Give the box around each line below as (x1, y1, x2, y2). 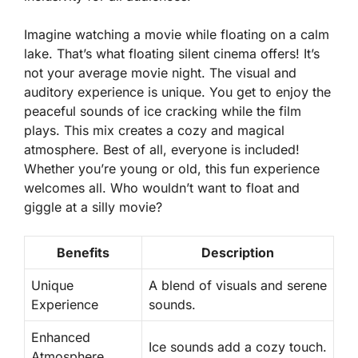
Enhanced (31, 329, 90, 346)
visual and (236, 65, 296, 82)
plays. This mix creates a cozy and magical (24, 122, 284, 139)
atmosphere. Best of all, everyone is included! (24, 141, 300, 158)
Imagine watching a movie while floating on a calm (24, 26, 329, 43)
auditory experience (24, 84, 144, 101)
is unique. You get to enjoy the (144, 84, 331, 101)
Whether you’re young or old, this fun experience (24, 161, 320, 177)
